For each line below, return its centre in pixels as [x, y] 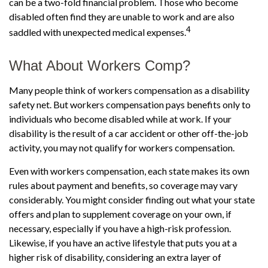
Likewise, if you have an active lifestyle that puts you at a [123, 242]
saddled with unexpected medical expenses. [98, 32]
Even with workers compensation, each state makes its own [129, 170]
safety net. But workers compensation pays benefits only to [130, 104]
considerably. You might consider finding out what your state [132, 199]
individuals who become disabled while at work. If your [120, 118]
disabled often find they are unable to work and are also [122, 16]
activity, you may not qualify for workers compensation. [122, 147]
